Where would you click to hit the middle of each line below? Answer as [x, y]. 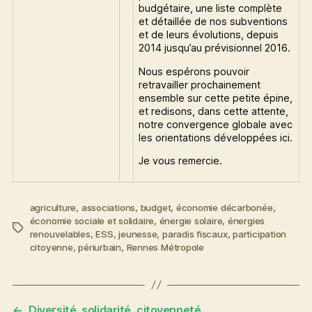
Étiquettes [33, 227]
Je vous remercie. [181, 160]
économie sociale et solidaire [92, 220]
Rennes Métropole [165, 247]
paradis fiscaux [195, 234]
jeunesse [138, 234]
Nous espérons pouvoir [194, 71]
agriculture [53, 207]
